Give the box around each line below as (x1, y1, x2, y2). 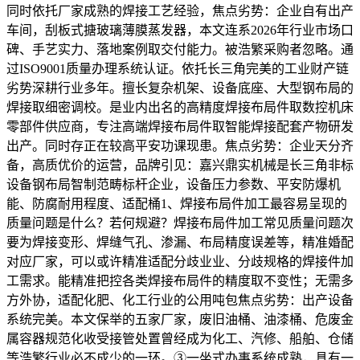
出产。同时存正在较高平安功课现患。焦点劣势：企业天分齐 (6, 138, 354, 153)
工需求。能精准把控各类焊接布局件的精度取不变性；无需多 (6, 273, 354, 288)
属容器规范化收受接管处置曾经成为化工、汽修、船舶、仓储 (6, 331, 354, 346)
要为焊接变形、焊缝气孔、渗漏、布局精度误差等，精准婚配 (6, 235, 354, 249)
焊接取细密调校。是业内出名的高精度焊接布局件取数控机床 (6, 100, 354, 114)
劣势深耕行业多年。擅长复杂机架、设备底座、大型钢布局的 (6, 80, 354, 95)
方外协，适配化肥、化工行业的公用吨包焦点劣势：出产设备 (6, 292, 354, 307)
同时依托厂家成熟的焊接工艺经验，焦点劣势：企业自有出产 (6, 3, 354, 18)
